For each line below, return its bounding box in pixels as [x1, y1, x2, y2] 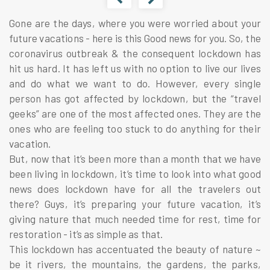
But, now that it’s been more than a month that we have [9, 152, 261, 165]
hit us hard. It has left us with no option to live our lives [9, 61, 261, 74]
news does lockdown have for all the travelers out [9, 182, 261, 195]
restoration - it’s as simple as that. [9, 227, 163, 240]
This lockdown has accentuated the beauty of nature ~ [9, 242, 261, 255]
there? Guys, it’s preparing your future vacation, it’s [9, 197, 261, 210]
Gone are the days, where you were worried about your [9, 16, 261, 29]
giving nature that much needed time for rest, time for [9, 212, 261, 225]
